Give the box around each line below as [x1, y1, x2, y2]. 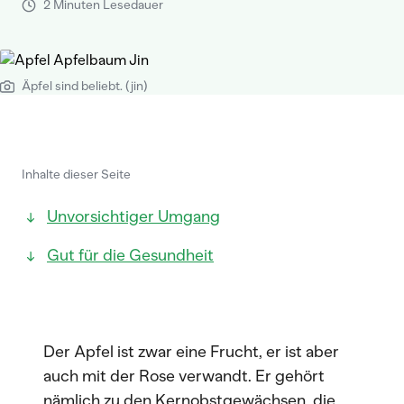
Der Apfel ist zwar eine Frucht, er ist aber [43, 342, 339, 362]
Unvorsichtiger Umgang [47, 207, 220, 226]
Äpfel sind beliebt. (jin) [22, 78, 148, 94]
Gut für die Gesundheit [47, 245, 214, 265]
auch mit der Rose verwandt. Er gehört [43, 366, 325, 386]
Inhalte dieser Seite [22, 167, 131, 182]
